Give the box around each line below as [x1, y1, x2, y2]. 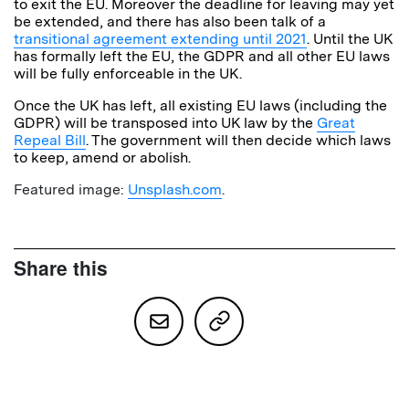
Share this [14, 254, 108, 282]
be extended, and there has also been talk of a [14, 13, 326, 31]
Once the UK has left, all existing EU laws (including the [14, 97, 387, 115]
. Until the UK [307, 30, 393, 48]
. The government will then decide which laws [86, 131, 391, 150]
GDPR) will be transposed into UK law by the [14, 114, 317, 132]
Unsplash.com [128, 181, 222, 199]
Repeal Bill [14, 131, 86, 150]
